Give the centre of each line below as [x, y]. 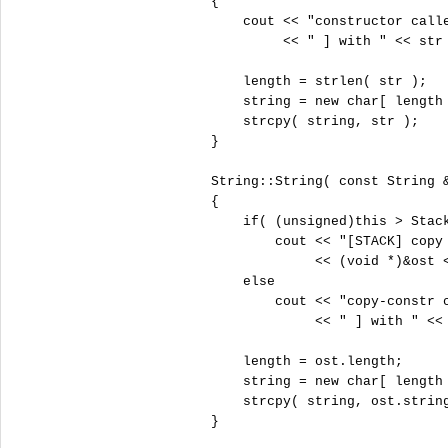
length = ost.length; [303, 361]
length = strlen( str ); [315, 81]
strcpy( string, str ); [311, 121]
